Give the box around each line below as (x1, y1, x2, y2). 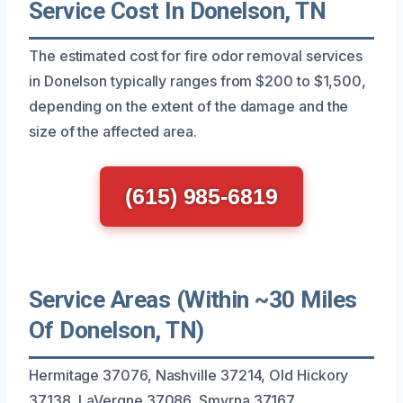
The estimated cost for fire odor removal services (29, 46, 363, 65)
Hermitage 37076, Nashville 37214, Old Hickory (29, 365, 349, 384)
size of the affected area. (29, 121, 197, 140)
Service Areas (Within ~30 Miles (29, 285, 357, 313)
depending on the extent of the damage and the (29, 96, 349, 115)
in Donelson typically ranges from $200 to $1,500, (29, 71, 367, 90)
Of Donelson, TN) (29, 316, 204, 344)
